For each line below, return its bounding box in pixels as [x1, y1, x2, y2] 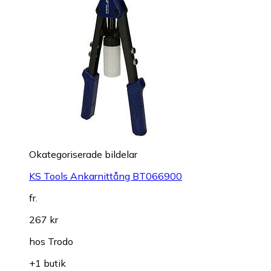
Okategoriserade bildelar [29, 148, 137, 161]
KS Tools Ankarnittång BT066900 [29, 170, 182, 183]
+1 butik [29, 257, 66, 270]
